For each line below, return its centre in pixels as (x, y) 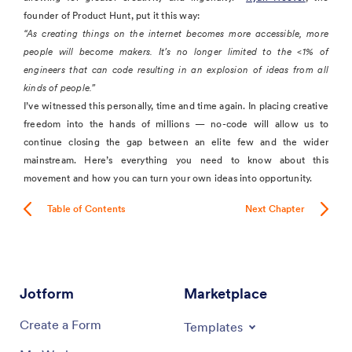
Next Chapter (275, 209)
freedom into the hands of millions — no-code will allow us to (176, 123)
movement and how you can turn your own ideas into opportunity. (168, 178)
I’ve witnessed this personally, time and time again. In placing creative (176, 105)
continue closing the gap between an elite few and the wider (176, 141)
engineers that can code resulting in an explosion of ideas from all (176, 69)
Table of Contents (87, 209)
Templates (213, 326)
